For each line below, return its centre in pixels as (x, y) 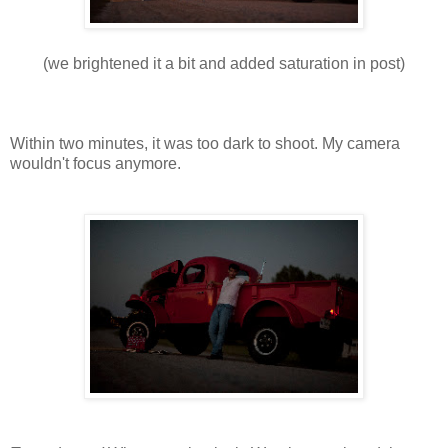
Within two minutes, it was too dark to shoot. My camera (205, 143)
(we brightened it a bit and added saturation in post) (224, 63)
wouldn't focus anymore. (95, 163)
